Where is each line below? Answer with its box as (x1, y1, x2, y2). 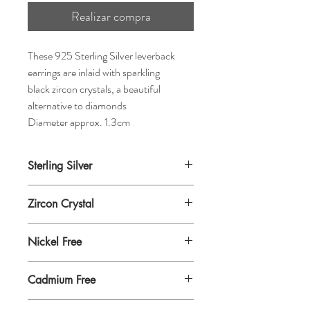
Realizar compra (71, 7, 151, 26)
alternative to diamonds (28, 97, 131, 113)
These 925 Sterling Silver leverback (28, 47, 175, 64)
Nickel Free (28, 234, 82, 249)
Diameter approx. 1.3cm (28, 113, 130, 130)
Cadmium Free (28, 272, 95, 287)
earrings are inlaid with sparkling (28, 64, 160, 80)
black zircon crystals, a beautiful (28, 80, 161, 97)
